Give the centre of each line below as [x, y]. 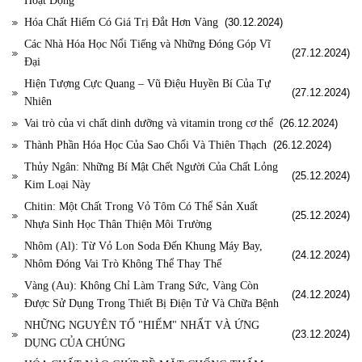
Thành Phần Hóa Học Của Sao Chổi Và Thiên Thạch [145, 145]
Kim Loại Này [57, 185]
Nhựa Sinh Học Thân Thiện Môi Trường [118, 225]
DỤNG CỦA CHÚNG [75, 343]
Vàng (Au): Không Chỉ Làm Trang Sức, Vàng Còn [141, 286]
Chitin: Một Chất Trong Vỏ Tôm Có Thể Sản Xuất [141, 207]
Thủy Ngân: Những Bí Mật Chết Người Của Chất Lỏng [151, 167]
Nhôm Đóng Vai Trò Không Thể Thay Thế [123, 264]
